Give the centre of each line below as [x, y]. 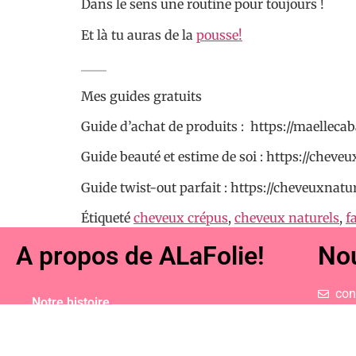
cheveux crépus [181, 218]
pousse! [219, 35]
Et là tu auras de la [139, 35]
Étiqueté [107, 218]
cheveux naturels [287, 218]
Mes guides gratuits [143, 96]
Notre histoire [71, 303]
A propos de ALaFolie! [140, 256]
